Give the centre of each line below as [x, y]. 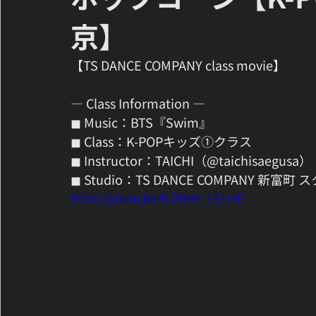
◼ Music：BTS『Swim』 [141, 122]
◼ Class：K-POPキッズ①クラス [161, 141]
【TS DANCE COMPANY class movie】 [178, 65]
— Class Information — [138, 103]
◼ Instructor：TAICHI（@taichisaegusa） [191, 160]
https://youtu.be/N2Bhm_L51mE [157, 197]
